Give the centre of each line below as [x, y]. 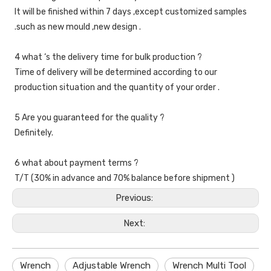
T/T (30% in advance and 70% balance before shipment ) [125, 178]
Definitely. [34, 133]
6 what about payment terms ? [77, 163]
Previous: [135, 198]
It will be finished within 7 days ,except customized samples [131, 12]
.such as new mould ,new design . [78, 27]
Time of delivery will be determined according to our [116, 73]
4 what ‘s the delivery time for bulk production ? [108, 57]
